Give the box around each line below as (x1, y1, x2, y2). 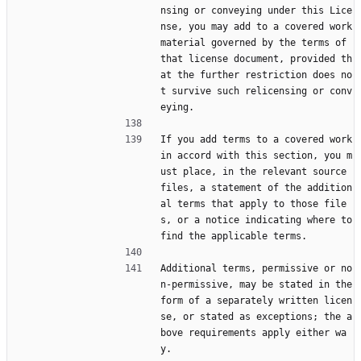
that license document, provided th (160, 53, 352, 65)
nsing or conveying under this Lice (160, 5, 352, 17)
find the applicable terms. (160, 230, 307, 243)
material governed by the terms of (160, 37, 346, 49)
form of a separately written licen (160, 295, 352, 307)
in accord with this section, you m (160, 150, 352, 162)
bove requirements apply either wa (160, 327, 346, 339)
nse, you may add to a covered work (160, 21, 352, 33)
